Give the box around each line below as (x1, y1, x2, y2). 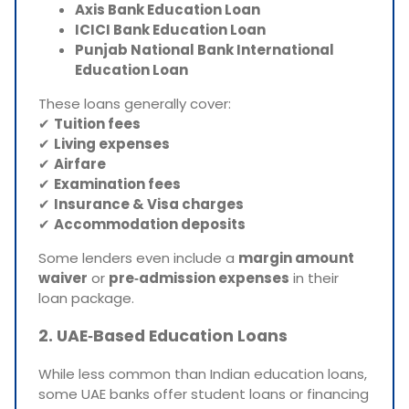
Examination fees (54, 173, 181, 194)
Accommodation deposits (54, 214, 246, 234)
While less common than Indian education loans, (38, 363, 367, 383)
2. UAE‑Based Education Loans (38, 325, 288, 348)
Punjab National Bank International (75, 39, 334, 59)
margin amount (238, 247, 354, 267)
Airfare (54, 153, 106, 173)
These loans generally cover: (38, 93, 231, 113)
